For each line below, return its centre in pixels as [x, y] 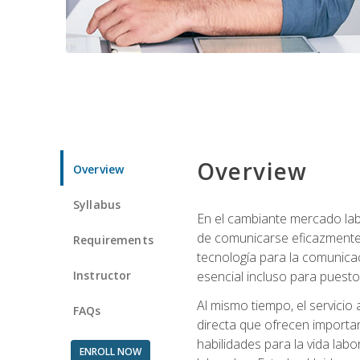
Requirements [113, 239]
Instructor [102, 275]
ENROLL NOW [110, 351]
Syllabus [97, 204]
